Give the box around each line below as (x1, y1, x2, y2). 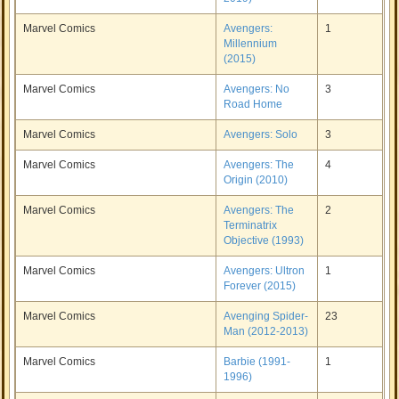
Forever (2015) (224, 280, 297, 292)
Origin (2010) (224, 174, 289, 186)
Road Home (224, 98, 283, 110)
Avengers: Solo (224, 128, 298, 141)
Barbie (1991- (224, 355, 291, 368)
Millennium (224, 37, 278, 50)
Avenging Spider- (224, 310, 309, 322)
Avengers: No (224, 83, 290, 95)
